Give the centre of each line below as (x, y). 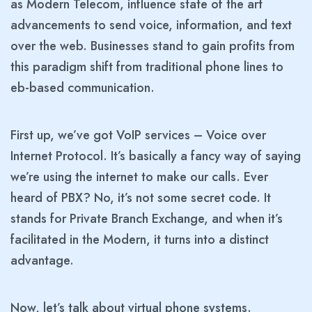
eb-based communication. (83, 88)
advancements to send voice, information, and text (151, 25)
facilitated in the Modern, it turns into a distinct (140, 240)
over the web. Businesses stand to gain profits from (153, 46)
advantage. (42, 261)
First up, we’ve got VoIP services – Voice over (138, 135)
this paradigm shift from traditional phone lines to (147, 67)
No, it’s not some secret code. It (182, 198)
